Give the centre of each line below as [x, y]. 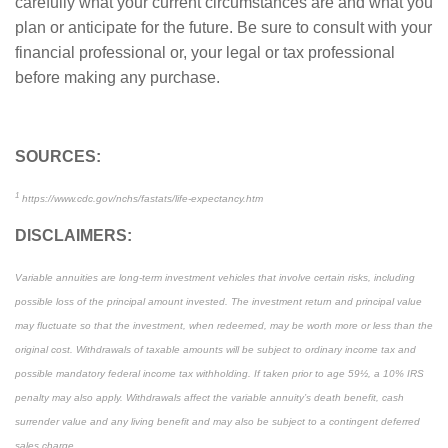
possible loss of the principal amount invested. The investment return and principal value [218, 302]
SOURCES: [58, 157]
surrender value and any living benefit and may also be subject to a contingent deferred [217, 422]
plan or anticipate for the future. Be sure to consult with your [223, 28]
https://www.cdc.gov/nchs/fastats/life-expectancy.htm [141, 199]
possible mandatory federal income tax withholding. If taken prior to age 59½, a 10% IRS [219, 374]
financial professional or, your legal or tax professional [205, 53]
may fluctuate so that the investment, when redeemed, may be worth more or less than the [224, 326]
